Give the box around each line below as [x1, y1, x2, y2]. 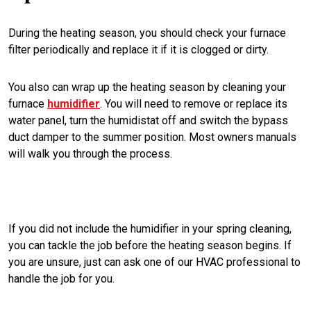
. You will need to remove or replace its [100, 97, 287, 111]
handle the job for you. [8, 272, 115, 286]
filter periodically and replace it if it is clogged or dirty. [8, 43, 269, 57]
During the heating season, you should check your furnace [8, 26, 286, 40]
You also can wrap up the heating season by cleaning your [8, 81, 286, 94]
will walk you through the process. [8, 147, 172, 161]
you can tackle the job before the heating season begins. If [8, 239, 292, 253]
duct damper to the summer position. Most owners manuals [8, 131, 296, 144]
